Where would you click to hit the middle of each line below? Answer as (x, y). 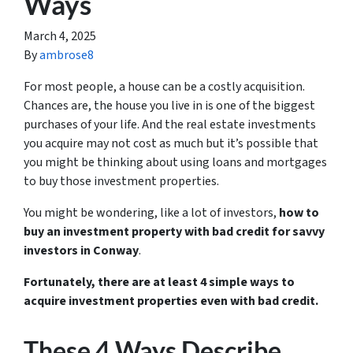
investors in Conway (81, 251)
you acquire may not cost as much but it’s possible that (171, 143)
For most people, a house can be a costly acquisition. (164, 87)
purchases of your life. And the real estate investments (170, 124)
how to (299, 213)
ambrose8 (67, 55)
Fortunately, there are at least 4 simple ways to (159, 282)
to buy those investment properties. (121, 181)
